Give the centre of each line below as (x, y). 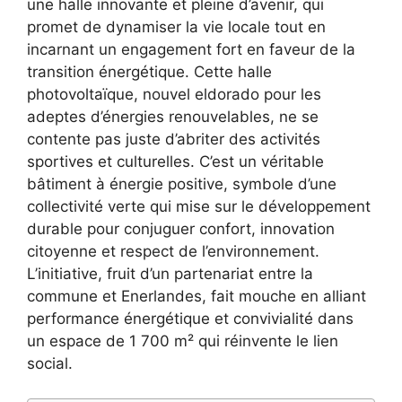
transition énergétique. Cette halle (149, 72)
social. (50, 364)
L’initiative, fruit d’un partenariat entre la (170, 274)
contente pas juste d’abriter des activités (174, 140)
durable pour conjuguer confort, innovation (181, 229)
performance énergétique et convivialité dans (190, 319)
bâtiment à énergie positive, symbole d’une (182, 184)
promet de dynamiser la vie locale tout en (176, 27)
